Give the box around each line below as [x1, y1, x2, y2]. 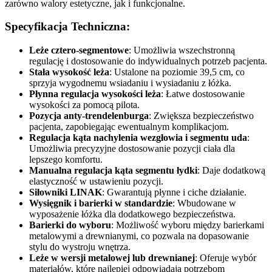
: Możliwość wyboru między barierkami [111, 220, 264, 230]
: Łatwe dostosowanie [161, 89, 245, 99]
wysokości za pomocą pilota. [29, 100, 140, 110]
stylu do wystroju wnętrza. [29, 242, 131, 252]
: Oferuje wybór [195, 253, 256, 263]
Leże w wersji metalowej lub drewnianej [29, 253, 195, 263]
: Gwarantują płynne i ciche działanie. [102, 187, 246, 197]
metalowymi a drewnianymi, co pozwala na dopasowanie [29, 231, 249, 241]
